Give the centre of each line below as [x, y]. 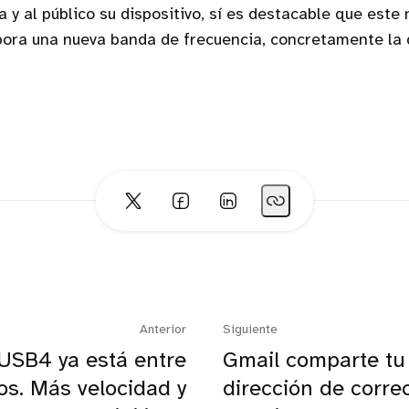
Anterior [163, 330]
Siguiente [250, 330]
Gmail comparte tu [314, 361]
